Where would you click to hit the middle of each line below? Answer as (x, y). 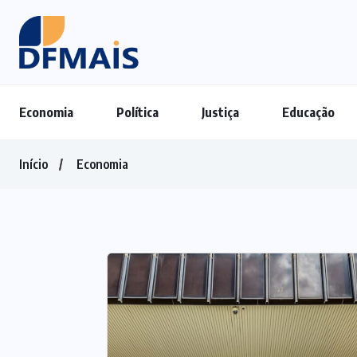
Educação (308, 113)
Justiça (220, 113)
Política (137, 113)
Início (33, 165)
